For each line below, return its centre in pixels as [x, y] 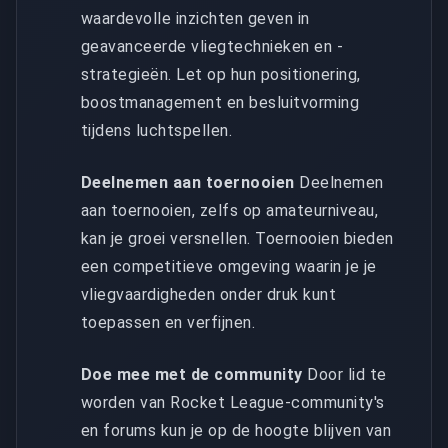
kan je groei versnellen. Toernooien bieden [237, 238]
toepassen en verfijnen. [168, 322]
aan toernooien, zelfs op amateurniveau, [230, 210]
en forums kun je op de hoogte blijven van [236, 430]
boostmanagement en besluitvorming [220, 102]
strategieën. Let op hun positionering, [221, 74]
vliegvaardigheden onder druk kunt [209, 294]
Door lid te [344, 374]
